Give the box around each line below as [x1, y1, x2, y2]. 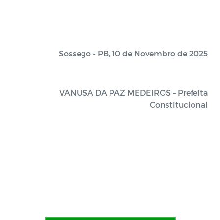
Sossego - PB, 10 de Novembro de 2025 [59, 49, 208, 58]
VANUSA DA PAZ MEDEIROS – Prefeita [59, 88, 208, 97]
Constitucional [150, 100, 208, 109]
